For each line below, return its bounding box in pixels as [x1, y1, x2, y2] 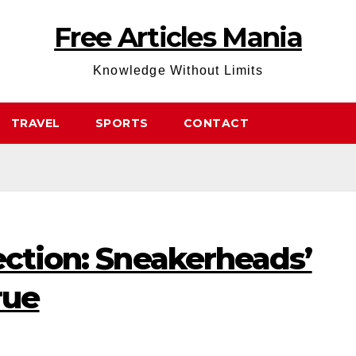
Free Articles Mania [54, 21, 302, 54]
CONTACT [183, 116, 249, 130]
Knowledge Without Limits [93, 64, 263, 77]
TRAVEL [10, 116, 60, 130]
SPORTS [95, 116, 149, 130]
